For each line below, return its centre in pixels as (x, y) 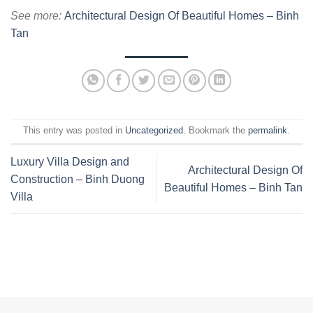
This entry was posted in (74, 130)
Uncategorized (154, 130)
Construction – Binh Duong (78, 179)
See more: (37, 15)
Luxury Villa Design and (70, 161)
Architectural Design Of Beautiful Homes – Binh (182, 15)
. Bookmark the (216, 130)
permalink (268, 130)
